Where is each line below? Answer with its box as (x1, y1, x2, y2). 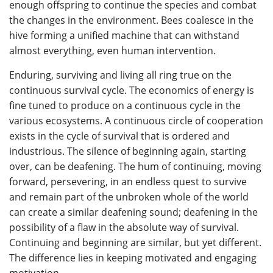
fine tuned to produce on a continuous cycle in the (9, 99, 241, 112)
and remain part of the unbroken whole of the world (9, 190, 249, 204)
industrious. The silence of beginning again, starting (9, 144, 246, 158)
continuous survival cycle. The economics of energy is (9, 83, 254, 97)
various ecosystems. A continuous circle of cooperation (9, 114, 263, 127)
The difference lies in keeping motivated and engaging (9, 251, 257, 264)
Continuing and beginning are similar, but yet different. (9, 236, 261, 249)
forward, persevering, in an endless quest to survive (9, 175, 247, 188)
